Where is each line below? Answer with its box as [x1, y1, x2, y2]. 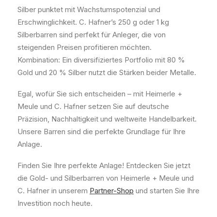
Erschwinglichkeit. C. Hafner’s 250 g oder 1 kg [17, 17, 169, 27]
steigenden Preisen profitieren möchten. [17, 43, 152, 52]
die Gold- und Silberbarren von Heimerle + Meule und [17, 173, 194, 183]
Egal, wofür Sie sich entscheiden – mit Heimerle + [17, 89, 182, 98]
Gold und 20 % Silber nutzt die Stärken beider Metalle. [17, 68, 196, 77]
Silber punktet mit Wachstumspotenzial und [17, 5, 160, 14]
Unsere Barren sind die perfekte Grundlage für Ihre [17, 127, 186, 136]
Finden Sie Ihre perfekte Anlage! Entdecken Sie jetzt [17, 161, 190, 170]
